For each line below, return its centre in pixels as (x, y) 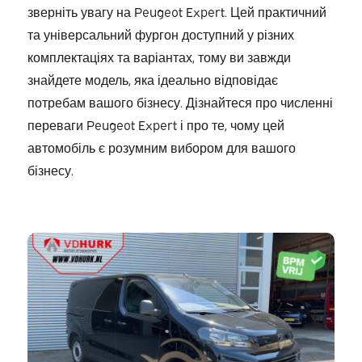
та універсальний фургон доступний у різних (160, 34)
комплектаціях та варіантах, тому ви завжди (159, 57)
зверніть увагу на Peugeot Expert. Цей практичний (177, 11)
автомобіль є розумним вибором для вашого (161, 147)
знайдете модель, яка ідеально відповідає (152, 79)
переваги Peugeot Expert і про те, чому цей (156, 124)
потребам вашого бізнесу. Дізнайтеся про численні (180, 102)
